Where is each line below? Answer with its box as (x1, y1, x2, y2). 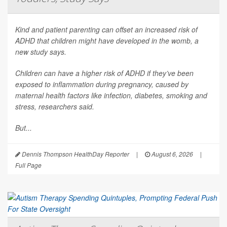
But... (15, 123, 32, 133)
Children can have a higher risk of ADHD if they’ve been (15, 68, 194, 79)
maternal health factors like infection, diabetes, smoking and (15, 90, 207, 101)
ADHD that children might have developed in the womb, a (15, 35, 199, 46)
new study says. (15, 47, 66, 57)
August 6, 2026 (150, 149, 193, 159)
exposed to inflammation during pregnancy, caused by (15, 79, 188, 90)
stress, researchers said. (15, 101, 94, 112)
